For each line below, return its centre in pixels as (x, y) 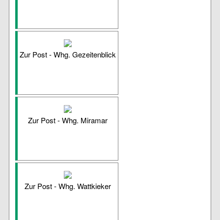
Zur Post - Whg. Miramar (68, 120)
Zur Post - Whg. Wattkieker (68, 186)
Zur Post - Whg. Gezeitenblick (68, 55)
